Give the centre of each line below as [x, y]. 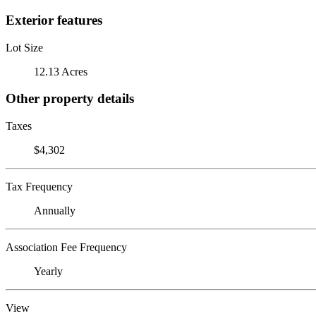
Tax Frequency [39, 186]
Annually [55, 210]
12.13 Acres [61, 71]
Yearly [48, 271]
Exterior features [54, 20]
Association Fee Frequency [66, 247]
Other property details [70, 99]
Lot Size [24, 47]
